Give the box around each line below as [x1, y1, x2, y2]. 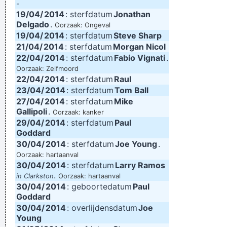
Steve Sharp [113, 30, 162, 41]
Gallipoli [16, 106, 47, 117]
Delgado [16, 19, 49, 29]
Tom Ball [115, 85, 148, 95]
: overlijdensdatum [67, 203, 137, 213]
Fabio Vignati [114, 53, 165, 63]
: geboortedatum [67, 181, 132, 192]
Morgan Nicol [113, 42, 166, 52]
